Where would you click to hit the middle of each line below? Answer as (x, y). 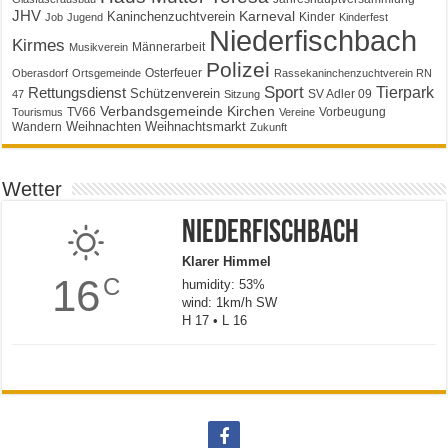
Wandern (37, 127)
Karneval (267, 16)
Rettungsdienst (77, 93)
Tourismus (38, 112)
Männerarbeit (169, 47)
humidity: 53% (223, 285)
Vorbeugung (353, 112)
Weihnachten (104, 127)
